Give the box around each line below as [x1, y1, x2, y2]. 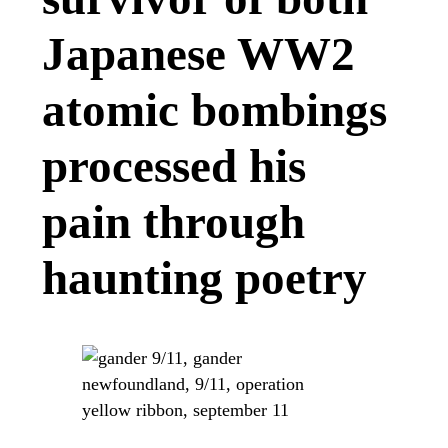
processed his [42, 140, 306, 193]
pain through [42, 196, 305, 249]
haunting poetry [42, 252, 367, 305]
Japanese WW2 [42, 28, 355, 81]
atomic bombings [42, 84, 387, 137]
